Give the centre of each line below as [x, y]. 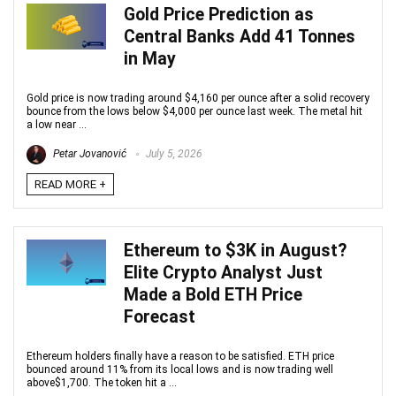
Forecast [160, 317]
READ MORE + [70, 184]
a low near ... [57, 125]
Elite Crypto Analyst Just [223, 273]
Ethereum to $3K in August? [235, 251]
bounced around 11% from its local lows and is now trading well [180, 369]
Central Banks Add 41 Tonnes [240, 37]
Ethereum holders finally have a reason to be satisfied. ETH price [180, 356]
